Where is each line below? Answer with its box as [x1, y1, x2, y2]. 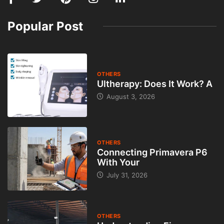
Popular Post [7, 18, 83, 33]
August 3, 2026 [104, 92, 155, 101]
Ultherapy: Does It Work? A [96, 78, 212, 89]
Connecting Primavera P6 [96, 147, 207, 158]
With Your [96, 157, 139, 168]
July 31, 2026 [104, 171, 147, 179]
